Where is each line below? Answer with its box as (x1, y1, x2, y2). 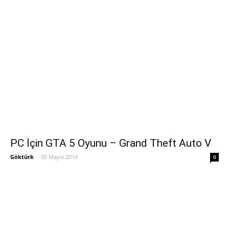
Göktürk (10, 153, 34, 161)
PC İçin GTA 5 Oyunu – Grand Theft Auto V (10, 137, 211, 150)
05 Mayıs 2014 (41, 153, 78, 161)
